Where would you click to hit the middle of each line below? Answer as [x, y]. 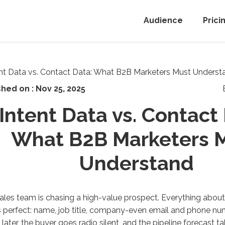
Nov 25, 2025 [61, 88]
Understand [136, 163]
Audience [163, 21]
